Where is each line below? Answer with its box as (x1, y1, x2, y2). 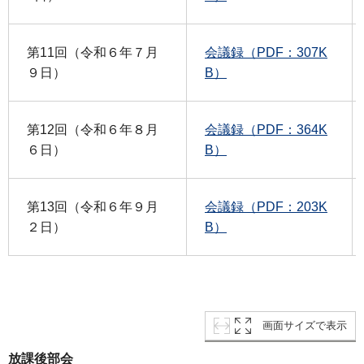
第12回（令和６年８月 (27, 123, 158, 137)
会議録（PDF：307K (205, 45, 327, 60)
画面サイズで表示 (262, 319, 347, 332)
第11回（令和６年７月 (27, 45, 158, 60)
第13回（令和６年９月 (27, 200, 158, 214)
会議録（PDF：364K (205, 123, 327, 137)
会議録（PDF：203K (205, 200, 327, 214)
